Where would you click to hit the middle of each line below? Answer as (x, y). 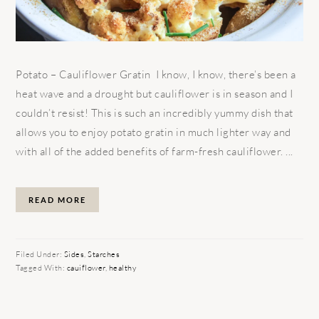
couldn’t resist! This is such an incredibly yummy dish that (155, 113)
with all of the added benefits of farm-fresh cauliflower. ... (155, 151)
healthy (122, 267)
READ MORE (58, 199)
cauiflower (86, 267)
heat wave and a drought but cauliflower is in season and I (155, 93)
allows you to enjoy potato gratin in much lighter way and (153, 132)
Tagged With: (41, 267)
